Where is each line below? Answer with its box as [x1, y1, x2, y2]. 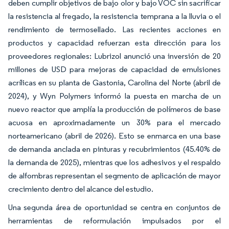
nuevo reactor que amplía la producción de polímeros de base [8, 104, 221, 114]
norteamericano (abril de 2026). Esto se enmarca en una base [8, 130, 221, 141]
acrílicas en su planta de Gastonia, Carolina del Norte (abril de [8, 77, 221, 87]
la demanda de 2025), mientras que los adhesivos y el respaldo [8, 157, 221, 167]
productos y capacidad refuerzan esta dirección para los [8, 37, 221, 48]
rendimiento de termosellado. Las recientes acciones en [8, 24, 221, 34]
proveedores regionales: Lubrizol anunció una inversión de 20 [8, 51, 221, 61]
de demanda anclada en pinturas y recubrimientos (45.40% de [8, 144, 221, 154]
